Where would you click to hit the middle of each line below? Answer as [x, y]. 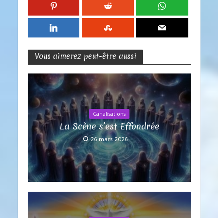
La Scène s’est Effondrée [109, 127]
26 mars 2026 [109, 139]
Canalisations [109, 114]
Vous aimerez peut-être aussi [85, 56]
